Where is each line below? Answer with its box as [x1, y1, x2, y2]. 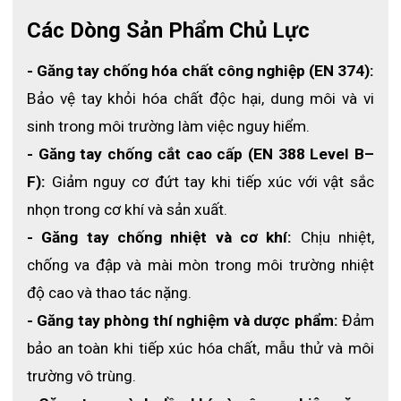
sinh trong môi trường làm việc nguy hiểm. [27, 117, 310, 136]
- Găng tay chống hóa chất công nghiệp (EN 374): [27, 62, 374, 81]
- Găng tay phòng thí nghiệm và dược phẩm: [27, 311, 338, 330]
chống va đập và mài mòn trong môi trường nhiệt [27, 256, 374, 275]
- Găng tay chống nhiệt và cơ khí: [27, 228, 293, 247]
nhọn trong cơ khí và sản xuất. [27, 200, 227, 219]
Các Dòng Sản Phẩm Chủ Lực [27, 18, 310, 44]
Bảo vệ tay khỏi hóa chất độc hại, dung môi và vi [27, 90, 374, 108]
